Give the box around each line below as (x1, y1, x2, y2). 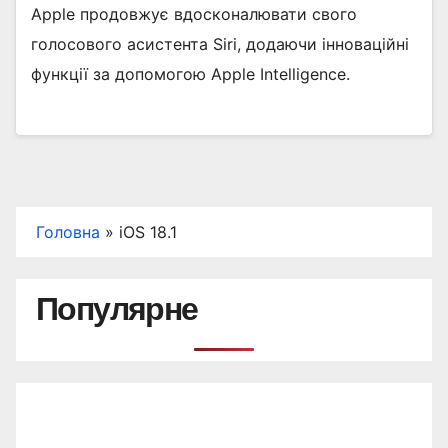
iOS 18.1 (119, 221, 177, 242)
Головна (36, 221, 100, 242)
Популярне (36, 290, 198, 327)
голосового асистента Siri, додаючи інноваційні (31, 34, 409, 55)
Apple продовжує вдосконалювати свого (31, 4, 357, 25)
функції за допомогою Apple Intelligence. (31, 64, 350, 85)
